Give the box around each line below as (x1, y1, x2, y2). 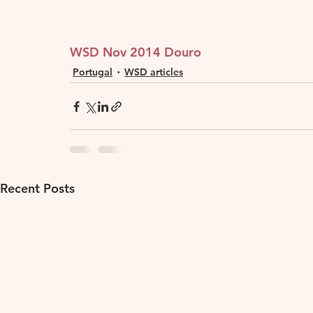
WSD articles (124, 65, 183, 78)
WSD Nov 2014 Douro (70, 44, 201, 61)
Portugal (73, 65, 112, 78)
